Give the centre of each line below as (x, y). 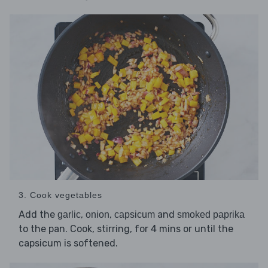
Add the (38, 215)
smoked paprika (211, 215)
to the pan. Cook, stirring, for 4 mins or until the (126, 229)
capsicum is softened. (69, 243)
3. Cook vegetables (60, 195)
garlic (69, 215)
